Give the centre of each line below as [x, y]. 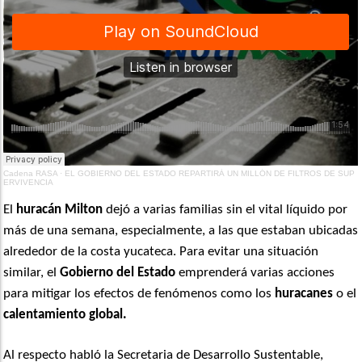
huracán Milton [58, 210]
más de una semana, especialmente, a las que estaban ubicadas [181, 231]
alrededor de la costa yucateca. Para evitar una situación [161, 252]
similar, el [32, 273]
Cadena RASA [31, 174]
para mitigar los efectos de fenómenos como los [139, 294]
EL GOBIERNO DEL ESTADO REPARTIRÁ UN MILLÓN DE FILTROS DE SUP [210, 174]
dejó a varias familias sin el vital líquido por [225, 210]
